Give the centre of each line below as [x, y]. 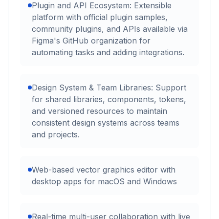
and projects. [56, 135]
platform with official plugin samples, [100, 17]
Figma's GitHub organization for [91, 41]
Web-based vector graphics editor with [104, 170]
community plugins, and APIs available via [110, 29]
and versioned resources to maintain [99, 111]
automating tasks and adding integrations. [108, 53]
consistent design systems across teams [106, 123]
